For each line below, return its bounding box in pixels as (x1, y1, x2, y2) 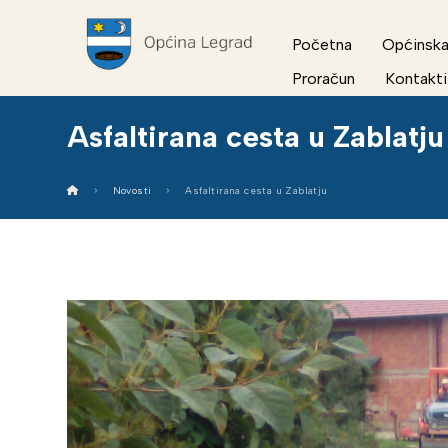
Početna (292, 35, 353, 54)
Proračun (292, 69, 356, 88)
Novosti (112, 184, 152, 197)
